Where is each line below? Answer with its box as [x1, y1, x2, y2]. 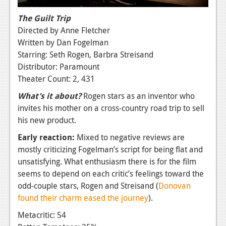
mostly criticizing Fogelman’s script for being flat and [18, 144, 203, 155]
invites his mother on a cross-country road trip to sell [18, 102, 204, 114]
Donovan [158, 180, 191, 192]
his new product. [18, 115, 76, 126]
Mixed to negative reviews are [75, 132, 185, 143]
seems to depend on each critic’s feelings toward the [18, 168, 204, 180]
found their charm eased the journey [18, 192, 148, 204]
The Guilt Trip [18, 13, 71, 24]
